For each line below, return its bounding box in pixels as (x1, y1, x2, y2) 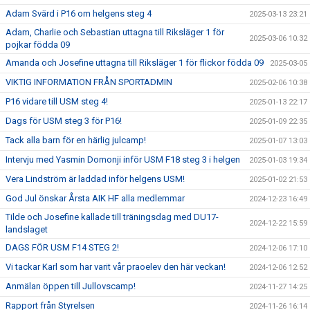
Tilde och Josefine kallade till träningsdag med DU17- (6, 212, 219, 222)
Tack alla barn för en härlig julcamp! (6, 135, 146, 145)
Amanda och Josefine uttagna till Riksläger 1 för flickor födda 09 (6, 57, 264, 68)
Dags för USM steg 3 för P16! (6, 116, 122, 126)
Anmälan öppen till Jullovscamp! (6, 281, 136, 291)
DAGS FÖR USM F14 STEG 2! (6, 242, 119, 253)
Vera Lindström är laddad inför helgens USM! (6, 174, 185, 184)
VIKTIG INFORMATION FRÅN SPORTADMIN (6, 77, 172, 87)
